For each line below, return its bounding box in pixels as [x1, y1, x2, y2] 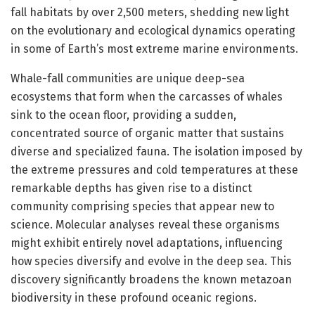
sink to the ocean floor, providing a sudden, [11, 108, 236, 122]
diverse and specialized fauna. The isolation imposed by [11, 144, 302, 158]
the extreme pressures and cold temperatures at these [11, 162, 298, 176]
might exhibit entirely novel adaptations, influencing [11, 236, 283, 250]
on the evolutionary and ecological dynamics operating [11, 23, 295, 37]
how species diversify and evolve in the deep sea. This [11, 254, 292, 268]
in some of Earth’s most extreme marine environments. [11, 41, 298, 56]
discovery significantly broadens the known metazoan [11, 272, 292, 286]
